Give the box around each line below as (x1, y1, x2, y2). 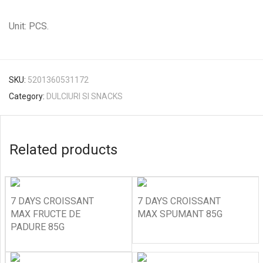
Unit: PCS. (9, 21, 49, 32)
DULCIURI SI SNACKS (46, 92, 123, 101)
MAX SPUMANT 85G (137, 208, 222, 220)
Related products (9, 141, 117, 158)
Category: (9, 92, 46, 101)
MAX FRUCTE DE (11, 208, 80, 220)
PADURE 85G (11, 221, 65, 232)
